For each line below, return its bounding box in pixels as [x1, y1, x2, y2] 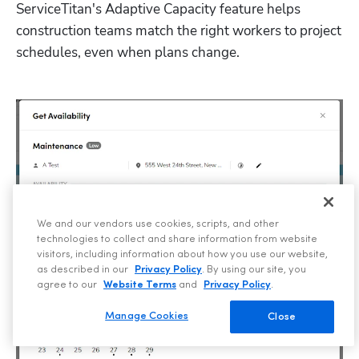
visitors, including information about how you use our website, [37, 249, 328, 260]
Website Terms [103, 280, 176, 290]
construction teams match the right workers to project [16, 21, 341, 40]
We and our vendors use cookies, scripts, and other [37, 219, 279, 229]
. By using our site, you [202, 264, 306, 275]
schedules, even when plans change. [16, 42, 240, 62]
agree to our [37, 280, 99, 290]
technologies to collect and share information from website [37, 234, 317, 244]
